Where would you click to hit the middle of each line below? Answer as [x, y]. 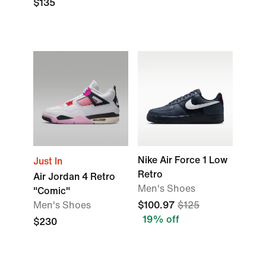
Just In [48, 161]
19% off [161, 219]
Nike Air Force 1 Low [183, 160]
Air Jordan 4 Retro [74, 177]
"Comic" [52, 191]
